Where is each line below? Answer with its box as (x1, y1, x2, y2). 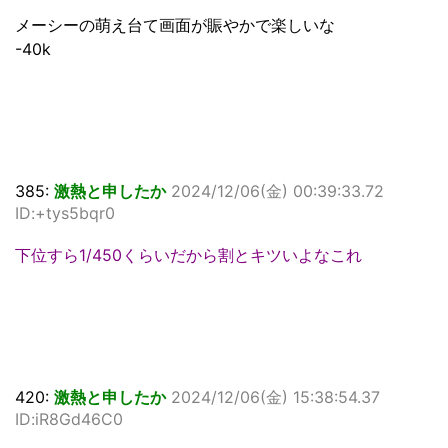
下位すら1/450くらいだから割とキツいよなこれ (15, 245, 362, 266)
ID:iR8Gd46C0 (15, 409, 123, 430)
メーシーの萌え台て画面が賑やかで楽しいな (15, 15, 335, 36)
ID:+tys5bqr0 (15, 203, 115, 224)
